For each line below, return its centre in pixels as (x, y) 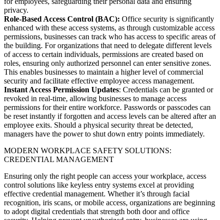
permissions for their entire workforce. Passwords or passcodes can (107, 108)
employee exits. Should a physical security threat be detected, (98, 125)
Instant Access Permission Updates (61, 90)
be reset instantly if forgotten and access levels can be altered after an (110, 116)
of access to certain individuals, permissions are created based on (104, 55)
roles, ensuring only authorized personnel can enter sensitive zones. (108, 63)
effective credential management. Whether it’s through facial (97, 194)
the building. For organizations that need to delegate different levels (108, 46)
